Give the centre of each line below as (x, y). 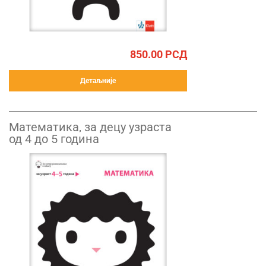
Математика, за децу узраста (90, 127)
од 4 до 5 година (54, 139)
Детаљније (98, 81)
